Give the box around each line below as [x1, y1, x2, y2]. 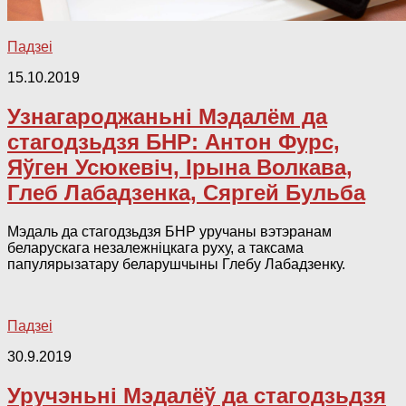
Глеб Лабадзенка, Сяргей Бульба [7, 180, 365, 206]
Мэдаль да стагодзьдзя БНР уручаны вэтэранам [7, 224, 332, 240]
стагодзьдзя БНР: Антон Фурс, [7, 130, 340, 155]
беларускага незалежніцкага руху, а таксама [7, 240, 304, 256]
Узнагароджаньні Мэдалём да [7, 104, 327, 130]
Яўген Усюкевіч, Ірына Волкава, [7, 155, 353, 180]
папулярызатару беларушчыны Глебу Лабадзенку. [7, 256, 345, 273]
